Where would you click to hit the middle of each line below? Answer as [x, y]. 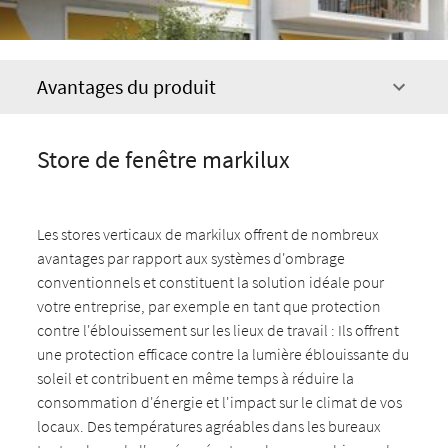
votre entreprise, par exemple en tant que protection [209, 306]
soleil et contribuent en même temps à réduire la [196, 378]
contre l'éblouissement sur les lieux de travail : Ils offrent [218, 330]
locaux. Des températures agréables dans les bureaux [209, 426]
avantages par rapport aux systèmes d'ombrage [191, 258]
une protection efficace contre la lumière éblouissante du [223, 354]
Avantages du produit [127, 86]
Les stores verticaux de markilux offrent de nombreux [208, 234]
